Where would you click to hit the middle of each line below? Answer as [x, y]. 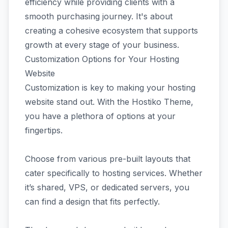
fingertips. [44, 130]
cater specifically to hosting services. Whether [114, 173]
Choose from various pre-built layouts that [108, 159]
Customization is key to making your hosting [110, 88]
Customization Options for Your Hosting [102, 59]
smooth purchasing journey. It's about [99, 16]
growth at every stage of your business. [102, 45]
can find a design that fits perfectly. [94, 202]
